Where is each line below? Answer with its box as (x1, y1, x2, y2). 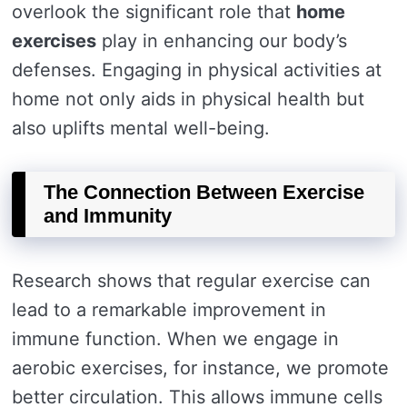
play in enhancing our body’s (96, 30, 347, 52)
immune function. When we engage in (12, 328, 339, 350)
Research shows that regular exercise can (12, 270, 371, 292)
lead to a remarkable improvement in (12, 299, 326, 321)
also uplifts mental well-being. (12, 117, 270, 139)
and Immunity (44, 204, 172, 227)
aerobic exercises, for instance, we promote (12, 357, 389, 379)
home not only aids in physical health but (12, 88, 364, 110)
